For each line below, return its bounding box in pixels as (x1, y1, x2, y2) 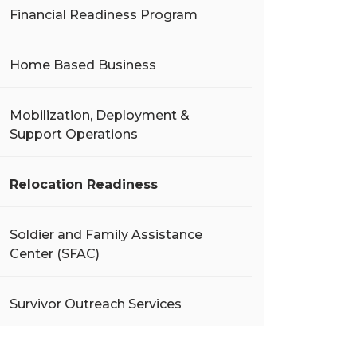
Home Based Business (10, 57, 156, 73)
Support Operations (10, 127, 138, 142)
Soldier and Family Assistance (10, 227, 202, 242)
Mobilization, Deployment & (10, 108, 190, 123)
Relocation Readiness (10, 177, 158, 192)
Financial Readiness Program (10, 7, 198, 22)
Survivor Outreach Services (10, 296, 182, 312)
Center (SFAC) (10, 246, 100, 261)
